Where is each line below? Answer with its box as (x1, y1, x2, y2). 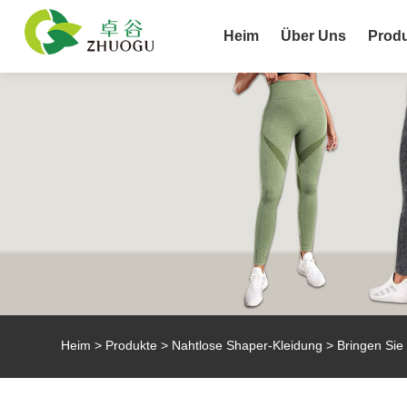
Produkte (105, 338, 158, 353)
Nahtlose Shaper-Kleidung (172, 338, 323, 353)
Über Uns (281, 28, 347, 44)
